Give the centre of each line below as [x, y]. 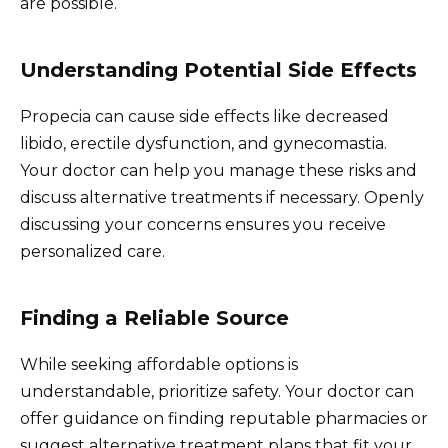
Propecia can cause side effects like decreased [204, 117]
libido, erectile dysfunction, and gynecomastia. [203, 144]
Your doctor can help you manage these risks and [218, 171]
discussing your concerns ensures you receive [203, 225]
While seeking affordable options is [159, 365]
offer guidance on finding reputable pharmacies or [224, 419]
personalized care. [92, 252]
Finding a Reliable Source [154, 318]
